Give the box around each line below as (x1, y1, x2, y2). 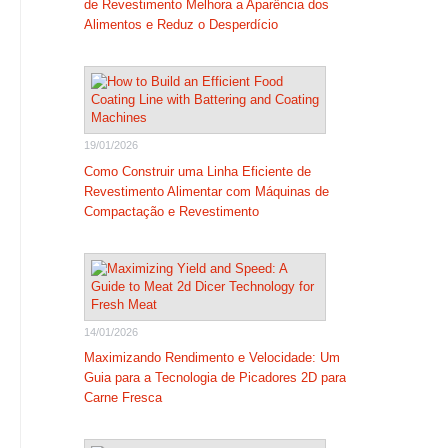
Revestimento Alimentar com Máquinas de (83, 183, 329, 199)
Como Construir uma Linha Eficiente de (83, 163, 311, 179)
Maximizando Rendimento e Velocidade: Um (83, 350, 340, 365)
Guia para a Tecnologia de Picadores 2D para (83, 370, 346, 385)
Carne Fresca (83, 390, 162, 405)
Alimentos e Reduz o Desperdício (83, 17, 278, 32)
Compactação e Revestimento (83, 203, 259, 219)
